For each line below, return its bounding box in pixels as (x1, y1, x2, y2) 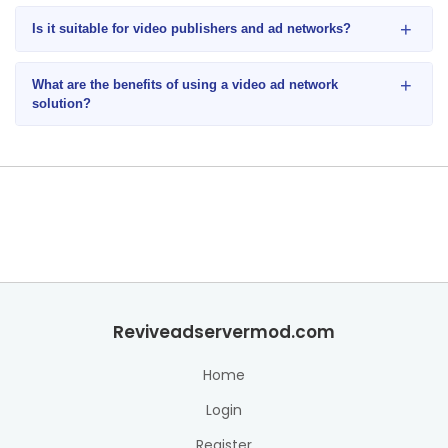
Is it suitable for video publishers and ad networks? (32, 20, 351, 36)
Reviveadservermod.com (113, 320, 335, 344)
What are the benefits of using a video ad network (32, 76, 338, 92)
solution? (32, 95, 91, 111)
